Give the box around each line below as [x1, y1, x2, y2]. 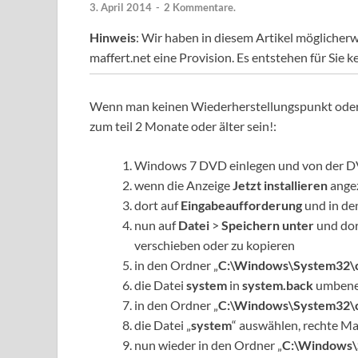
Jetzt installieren [233, 177, 328, 193]
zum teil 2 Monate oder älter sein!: [89, 118, 276, 134]
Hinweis [89, 30, 136, 46]
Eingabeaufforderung [181, 197, 302, 213]
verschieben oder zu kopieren [134, 237, 295, 253]
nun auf [134, 217, 178, 233]
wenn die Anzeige [134, 177, 233, 193]
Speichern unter [221, 217, 314, 233]
